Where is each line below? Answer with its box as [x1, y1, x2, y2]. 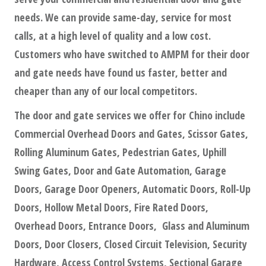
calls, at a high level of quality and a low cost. [14, 28, 211, 43]
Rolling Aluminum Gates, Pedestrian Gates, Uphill [14, 145, 226, 160]
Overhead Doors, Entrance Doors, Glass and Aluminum [14, 218, 249, 233]
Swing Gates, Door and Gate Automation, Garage [14, 163, 226, 178]
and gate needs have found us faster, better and [14, 65, 227, 80]
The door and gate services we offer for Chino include [14, 108, 245, 123]
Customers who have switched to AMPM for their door [14, 47, 249, 62]
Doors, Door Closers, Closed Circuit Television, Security [14, 237, 247, 252]
